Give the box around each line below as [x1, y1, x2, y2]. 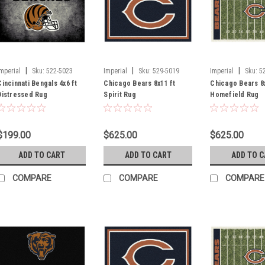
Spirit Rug [104, 90, 136, 99]
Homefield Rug [210, 90, 259, 99]
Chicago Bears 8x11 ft [104, 79, 176, 88]
